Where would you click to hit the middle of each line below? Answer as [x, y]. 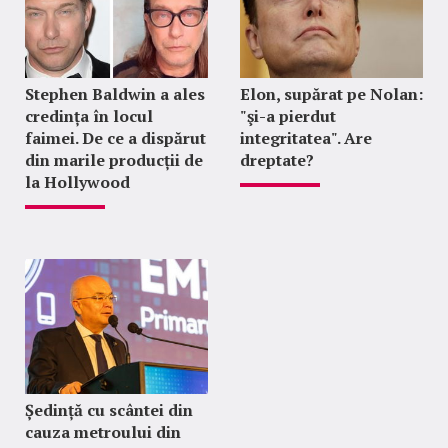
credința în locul [89, 115]
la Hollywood [77, 181]
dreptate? [276, 159]
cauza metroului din [103, 431]
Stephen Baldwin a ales [115, 93]
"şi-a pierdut [287, 115]
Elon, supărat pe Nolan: [331, 93]
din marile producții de [114, 159]
